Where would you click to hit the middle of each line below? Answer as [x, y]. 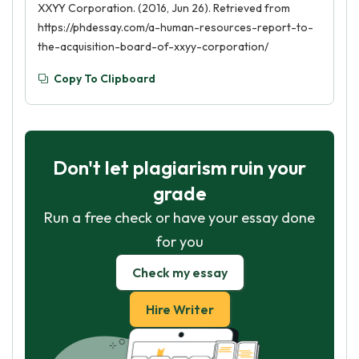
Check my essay [179, 272]
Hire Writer [179, 309]
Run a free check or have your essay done [179, 218]
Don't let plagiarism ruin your [179, 167]
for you [179, 242]
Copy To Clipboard [105, 79]
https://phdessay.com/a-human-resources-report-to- [175, 27]
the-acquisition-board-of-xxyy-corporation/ [153, 46]
